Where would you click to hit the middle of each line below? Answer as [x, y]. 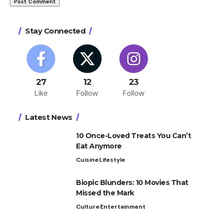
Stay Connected [55, 31]
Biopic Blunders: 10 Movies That [132, 183]
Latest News [49, 117]
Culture [88, 207]
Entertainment [123, 207]
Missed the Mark [105, 193]
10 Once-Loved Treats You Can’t [133, 136]
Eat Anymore [99, 146]
